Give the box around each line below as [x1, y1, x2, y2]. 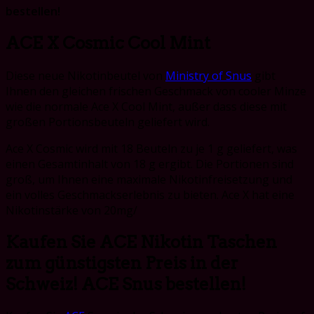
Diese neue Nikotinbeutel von [6, 67, 165, 83]
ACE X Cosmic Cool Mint [6, 32, 210, 53]
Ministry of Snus [165, 67, 252, 83]
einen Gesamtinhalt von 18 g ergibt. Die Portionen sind [6, 156, 294, 172]
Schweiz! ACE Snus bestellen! [6, 273, 246, 294]
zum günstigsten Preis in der [6, 252, 238, 273]
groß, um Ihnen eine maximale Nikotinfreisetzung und [6, 171, 292, 187]
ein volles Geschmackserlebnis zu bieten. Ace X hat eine [6, 186, 294, 203]
